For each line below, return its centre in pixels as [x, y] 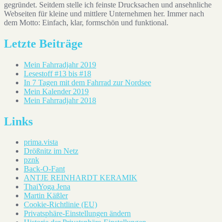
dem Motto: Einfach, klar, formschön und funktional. [86, 22]
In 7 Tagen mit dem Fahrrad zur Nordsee [87, 82]
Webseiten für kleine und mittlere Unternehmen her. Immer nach [104, 13]
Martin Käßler [46, 196]
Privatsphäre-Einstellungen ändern [77, 214]
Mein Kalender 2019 [56, 91]
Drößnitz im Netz [51, 151]
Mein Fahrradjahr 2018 [60, 100]
